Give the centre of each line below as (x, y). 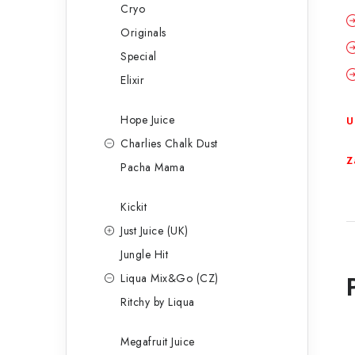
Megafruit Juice (158, 342)
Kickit (134, 207)
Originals (143, 32)
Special (139, 56)
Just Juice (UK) (155, 231)
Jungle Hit (144, 254)
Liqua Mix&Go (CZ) (170, 278)
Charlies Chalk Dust (169, 143)
